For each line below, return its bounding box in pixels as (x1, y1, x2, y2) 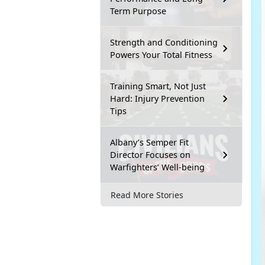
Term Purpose (110, 5, 166, 17)
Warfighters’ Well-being (110, 161, 205, 173)
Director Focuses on (110, 149, 190, 161)
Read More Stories (111, 189, 183, 201)
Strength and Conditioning (110, 37, 218, 49)
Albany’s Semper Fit (110, 137, 189, 148)
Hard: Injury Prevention (110, 93, 205, 105)
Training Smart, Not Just (110, 80, 206, 92)
